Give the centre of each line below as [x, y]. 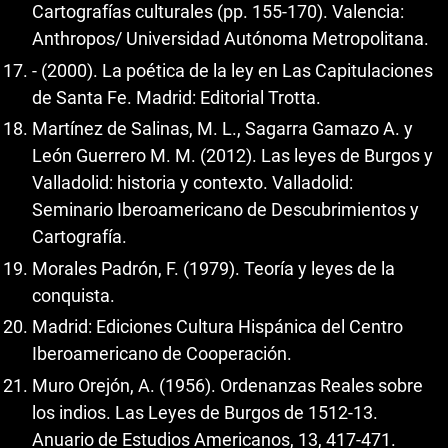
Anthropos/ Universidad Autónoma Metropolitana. [230, 39]
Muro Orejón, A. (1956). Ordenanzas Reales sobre [227, 385]
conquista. [73, 295]
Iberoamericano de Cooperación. [162, 354]
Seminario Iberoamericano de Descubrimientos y [225, 210]
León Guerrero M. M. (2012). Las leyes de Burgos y [232, 156]
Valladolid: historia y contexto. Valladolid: [192, 183]
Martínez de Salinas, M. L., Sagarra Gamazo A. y [222, 129]
